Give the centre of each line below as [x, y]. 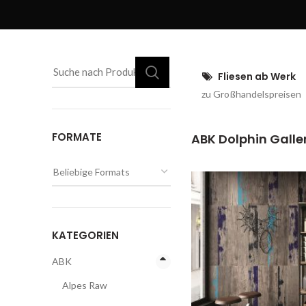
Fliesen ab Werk [256, 76]
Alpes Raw [85, 285]
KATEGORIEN [85, 235]
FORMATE [77, 137]
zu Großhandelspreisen [251, 94]
